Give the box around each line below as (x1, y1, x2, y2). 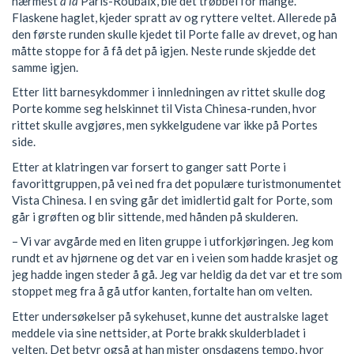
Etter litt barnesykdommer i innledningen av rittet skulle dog (12, 85, 326, 100)
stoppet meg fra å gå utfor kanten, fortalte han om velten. (12, 284, 312, 299)
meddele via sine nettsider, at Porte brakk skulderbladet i (12, 325, 306, 340)
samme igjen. (12, 59, 78, 74)
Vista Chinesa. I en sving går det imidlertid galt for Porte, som (12, 192, 333, 207)
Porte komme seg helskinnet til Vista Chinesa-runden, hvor (12, 101, 317, 116)
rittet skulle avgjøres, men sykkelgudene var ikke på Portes (12, 118, 318, 133)
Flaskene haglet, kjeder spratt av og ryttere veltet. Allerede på (12, 9, 337, 24)
